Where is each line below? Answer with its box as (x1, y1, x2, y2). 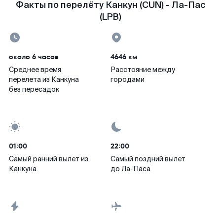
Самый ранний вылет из (9, 154, 88, 163)
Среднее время (9, 65, 61, 74)
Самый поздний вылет (110, 154, 185, 163)
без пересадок (9, 85, 59, 94)
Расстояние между (110, 65, 175, 74)
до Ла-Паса (110, 164, 150, 173)
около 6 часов (9, 52, 59, 62)
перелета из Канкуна (9, 75, 79, 84)
